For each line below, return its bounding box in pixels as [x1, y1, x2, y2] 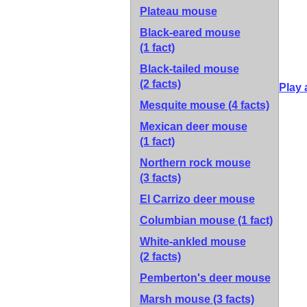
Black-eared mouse [139, 27, 241, 38]
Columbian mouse [139, 214, 238, 226]
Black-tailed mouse [139, 63, 239, 75]
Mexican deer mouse [139, 121, 247, 132]
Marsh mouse [139, 293, 213, 305]
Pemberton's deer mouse [139, 272, 271, 284]
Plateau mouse [139, 5, 217, 17]
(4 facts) [228, 99, 269, 111]
